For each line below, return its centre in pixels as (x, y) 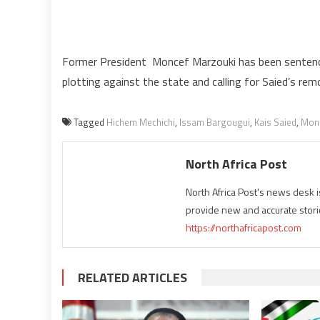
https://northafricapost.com (244, 227)
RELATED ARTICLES (132, 277)
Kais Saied (275, 122)
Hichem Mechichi (141, 122)
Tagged (90, 122)
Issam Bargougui (215, 122)
